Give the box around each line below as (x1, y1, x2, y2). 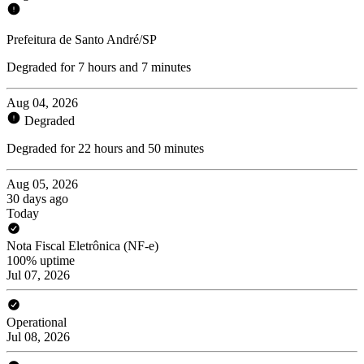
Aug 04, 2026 (6, 95, 78, 110)
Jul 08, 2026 (6, 329, 70, 344)
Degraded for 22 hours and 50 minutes (6, 141, 204, 155)
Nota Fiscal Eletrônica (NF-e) (6, 238, 158, 253)
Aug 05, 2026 (6, 176, 78, 191)
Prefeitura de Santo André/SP (6, 32, 157, 46)
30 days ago (6, 191, 68, 206)
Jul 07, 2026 (6, 267, 70, 282)
